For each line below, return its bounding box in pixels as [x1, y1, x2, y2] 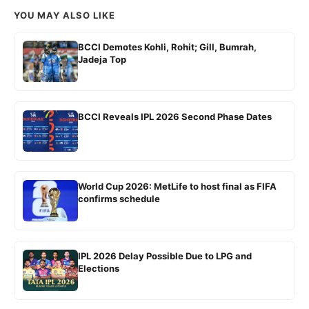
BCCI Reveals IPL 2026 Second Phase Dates [78, 110, 272, 122]
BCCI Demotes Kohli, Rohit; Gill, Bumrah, [78, 41, 257, 52]
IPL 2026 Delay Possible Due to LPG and [78, 250, 252, 261]
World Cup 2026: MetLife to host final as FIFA [78, 180, 277, 192]
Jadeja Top [78, 53, 126, 65]
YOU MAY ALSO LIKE [14, 9, 115, 21]
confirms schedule [78, 192, 160, 204]
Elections [78, 262, 119, 274]
